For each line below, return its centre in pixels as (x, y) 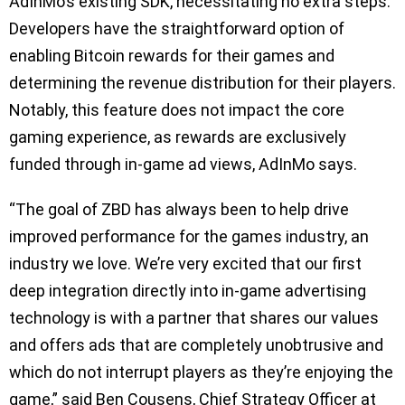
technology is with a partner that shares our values (194, 317)
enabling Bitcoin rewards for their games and (172, 55)
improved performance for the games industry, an (189, 236)
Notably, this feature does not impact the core (177, 109)
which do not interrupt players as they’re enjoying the (201, 372)
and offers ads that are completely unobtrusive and (196, 344)
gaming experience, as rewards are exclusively (178, 137)
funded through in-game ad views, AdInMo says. (185, 164)
